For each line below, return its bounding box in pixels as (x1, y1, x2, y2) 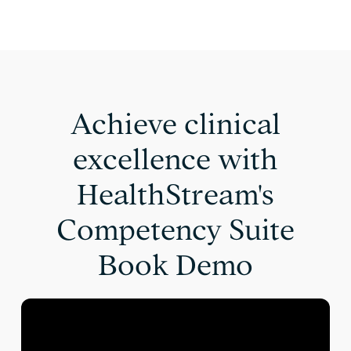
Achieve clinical (71, 108, 280, 139)
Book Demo (98, 249, 253, 280)
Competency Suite (56, 214, 295, 245)
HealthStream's (77, 179, 274, 210)
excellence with (73, 143, 278, 175)
